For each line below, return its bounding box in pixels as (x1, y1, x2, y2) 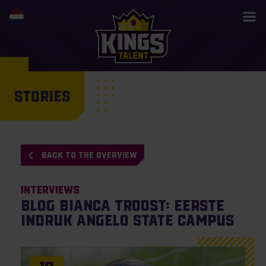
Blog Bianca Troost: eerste (20, 197, 224, 214)
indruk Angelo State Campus (20, 211, 234, 229)
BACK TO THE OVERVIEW (41, 150, 137, 160)
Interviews (20, 184, 80, 197)
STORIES (14, 87, 70, 105)
